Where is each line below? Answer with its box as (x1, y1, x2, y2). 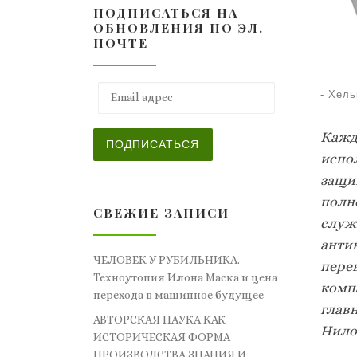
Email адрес (92, 82, 167, 94)
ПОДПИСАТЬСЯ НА (93, 4, 238, 22)
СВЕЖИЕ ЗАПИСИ (93, 204, 229, 222)
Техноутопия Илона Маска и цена (93, 271, 277, 284)
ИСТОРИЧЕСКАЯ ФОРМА (93, 331, 230, 344)
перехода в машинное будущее (93, 288, 264, 302)
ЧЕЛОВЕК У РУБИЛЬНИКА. (93, 253, 240, 267)
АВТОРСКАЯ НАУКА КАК (93, 313, 226, 327)
